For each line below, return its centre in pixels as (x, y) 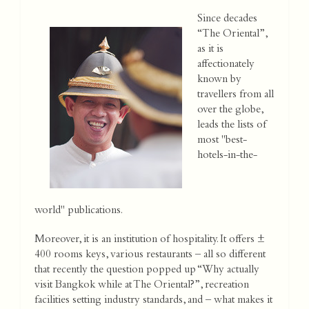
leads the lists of (232, 126)
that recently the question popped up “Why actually (147, 271)
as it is (210, 50)
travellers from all (236, 96)
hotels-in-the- (227, 156)
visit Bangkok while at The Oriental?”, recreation (142, 286)
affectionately (226, 65)
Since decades (227, 20)
